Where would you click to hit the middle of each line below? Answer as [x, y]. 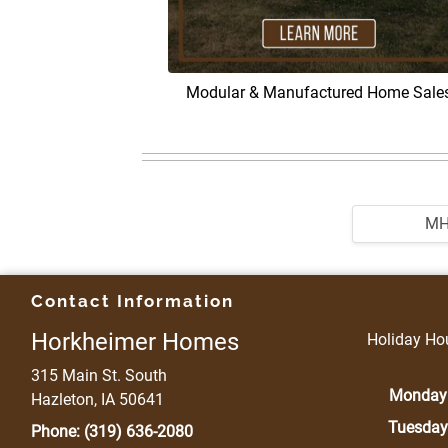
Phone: [55, 432]
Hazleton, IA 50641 [97, 400]
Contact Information [132, 301]
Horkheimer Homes [135, 342]
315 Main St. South [99, 376]
